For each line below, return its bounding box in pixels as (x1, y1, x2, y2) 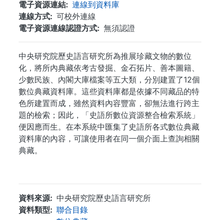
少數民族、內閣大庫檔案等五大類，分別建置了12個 (19, 75, 200, 84)
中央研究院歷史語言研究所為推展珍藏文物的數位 (19, 51, 192, 61)
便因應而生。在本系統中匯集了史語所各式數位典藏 (19, 122, 199, 132)
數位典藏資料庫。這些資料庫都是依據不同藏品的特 (19, 86, 199, 96)
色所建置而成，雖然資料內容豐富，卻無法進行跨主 (19, 98, 199, 108)
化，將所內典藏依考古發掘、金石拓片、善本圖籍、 (19, 63, 199, 73)
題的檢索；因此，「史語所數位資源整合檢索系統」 (19, 110, 199, 120)
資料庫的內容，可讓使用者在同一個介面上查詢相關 (19, 134, 199, 143)
